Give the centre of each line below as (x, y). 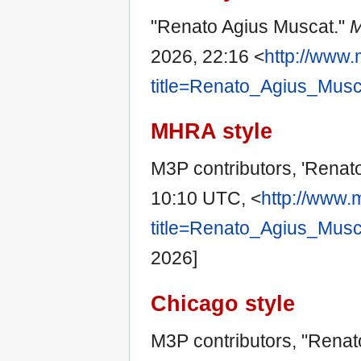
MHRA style (212, 131)
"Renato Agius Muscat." (250, 27)
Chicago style (223, 303)
